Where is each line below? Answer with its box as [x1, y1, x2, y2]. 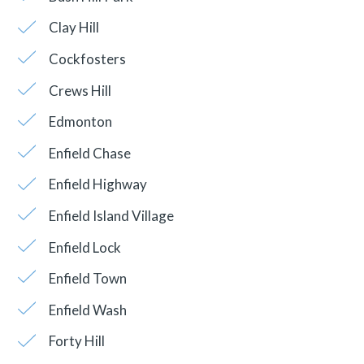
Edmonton [48, 113, 112, 131]
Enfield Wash [48, 301, 127, 318]
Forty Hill [48, 332, 105, 350]
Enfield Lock [48, 238, 121, 256]
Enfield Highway [48, 175, 147, 193]
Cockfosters [48, 50, 126, 67]
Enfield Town [48, 270, 127, 288]
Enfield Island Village [48, 206, 174, 224]
